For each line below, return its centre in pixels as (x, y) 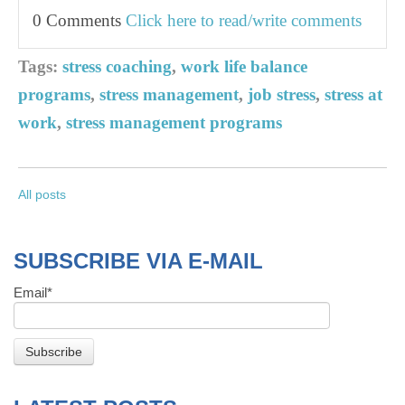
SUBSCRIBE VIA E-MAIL (138, 260)
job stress (282, 94)
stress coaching (117, 66)
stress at (353, 94)
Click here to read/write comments (244, 20)
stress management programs (174, 122)
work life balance (244, 66)
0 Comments (79, 20)
